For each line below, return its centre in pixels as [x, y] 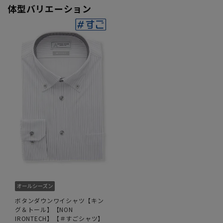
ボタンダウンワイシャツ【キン [59, 200]
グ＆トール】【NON [44, 209]
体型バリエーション [50, 8]
